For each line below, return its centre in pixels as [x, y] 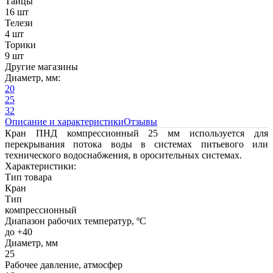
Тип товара [28, 177]
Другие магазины [41, 67]
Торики [20, 45]
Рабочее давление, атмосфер [64, 265]
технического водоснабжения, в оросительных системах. [123, 155]
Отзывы [140, 122]
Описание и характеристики [64, 122]
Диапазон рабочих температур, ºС [76, 221]
